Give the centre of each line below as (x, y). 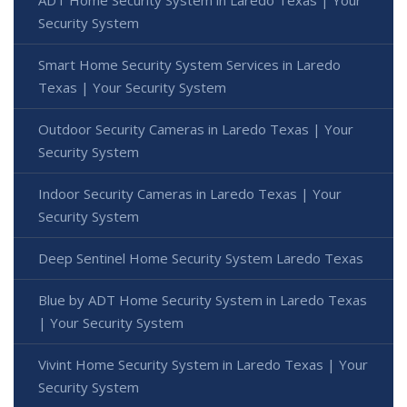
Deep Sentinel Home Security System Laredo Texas (201, 258)
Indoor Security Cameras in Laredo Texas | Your (190, 193)
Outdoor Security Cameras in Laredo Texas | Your (196, 129)
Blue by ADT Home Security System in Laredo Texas (203, 299)
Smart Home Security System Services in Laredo (189, 64)
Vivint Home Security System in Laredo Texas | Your (203, 364)
